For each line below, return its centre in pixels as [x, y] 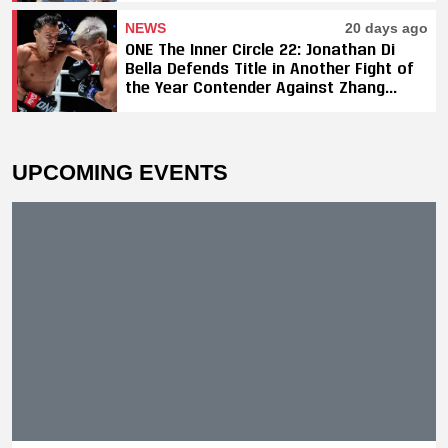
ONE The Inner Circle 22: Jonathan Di [260, 49]
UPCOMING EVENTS [120, 173]
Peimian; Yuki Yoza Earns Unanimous [263, 106]
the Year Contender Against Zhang [255, 87]
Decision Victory [186, 125]
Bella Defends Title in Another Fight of [269, 68]
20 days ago [386, 28]
